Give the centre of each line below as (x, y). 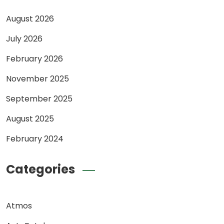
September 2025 (39, 98)
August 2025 (30, 118)
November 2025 (37, 78)
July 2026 (24, 38)
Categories (40, 169)
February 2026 (34, 58)
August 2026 (30, 18)
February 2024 (35, 138)
